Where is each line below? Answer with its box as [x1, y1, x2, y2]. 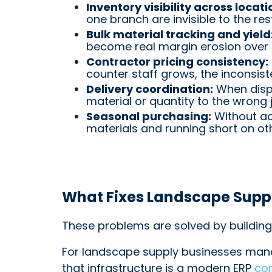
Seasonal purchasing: [86, 109, 211, 124]
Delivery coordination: [86, 81, 213, 97]
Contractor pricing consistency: [86, 54, 268, 69]
